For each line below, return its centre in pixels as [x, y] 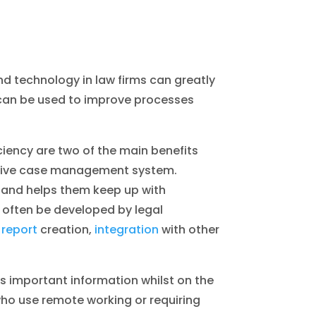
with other [189, 229]
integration [127, 229]
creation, [68, 229]
